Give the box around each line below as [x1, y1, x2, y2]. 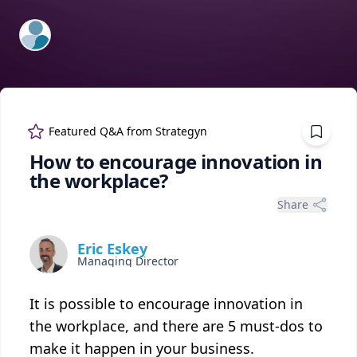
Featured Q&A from [49, 124, 155, 139]
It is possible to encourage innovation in [29, 294, 303, 313]
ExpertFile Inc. [20, 21, 104, 38]
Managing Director [77, 253, 178, 269]
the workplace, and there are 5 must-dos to [29, 316, 323, 335]
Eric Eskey [77, 239, 147, 258]
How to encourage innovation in [29, 148, 322, 175]
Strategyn [155, 124, 207, 139]
